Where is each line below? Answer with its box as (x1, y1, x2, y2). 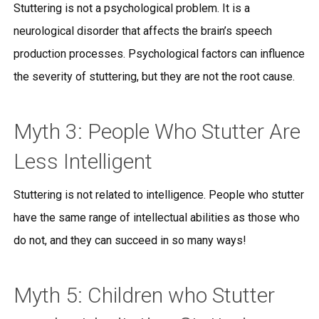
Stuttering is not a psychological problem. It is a (13, 1, 250, 15)
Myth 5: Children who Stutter (13, 283, 275, 308)
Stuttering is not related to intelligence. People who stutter (13, 188, 304, 202)
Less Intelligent (13, 149, 152, 174)
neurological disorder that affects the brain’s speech (13, 24, 272, 38)
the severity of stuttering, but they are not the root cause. (13, 70, 295, 83)
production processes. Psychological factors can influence (13, 47, 305, 61)
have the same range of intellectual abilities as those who (13, 211, 300, 224)
